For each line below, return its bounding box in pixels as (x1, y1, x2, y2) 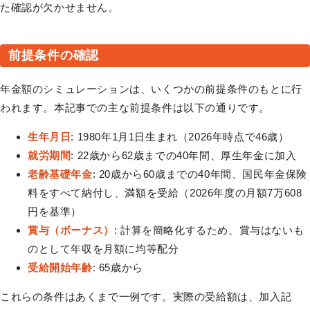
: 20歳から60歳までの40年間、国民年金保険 (92, 167, 308, 180)
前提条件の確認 (8, 48, 100, 62)
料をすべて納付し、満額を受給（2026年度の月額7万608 (28, 186, 302, 199)
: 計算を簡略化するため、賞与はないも (113, 224, 304, 236)
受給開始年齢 (28, 261, 93, 273)
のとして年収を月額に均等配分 (28, 242, 179, 255)
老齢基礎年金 (28, 167, 93, 180)
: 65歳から (92, 261, 143, 273)
